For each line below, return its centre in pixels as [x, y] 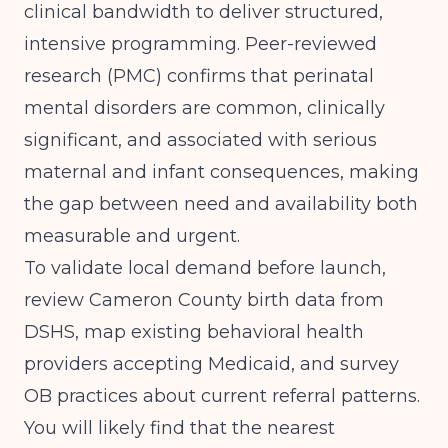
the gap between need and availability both [221, 204]
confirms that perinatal [268, 76]
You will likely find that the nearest [179, 428]
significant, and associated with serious [200, 140]
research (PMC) [93, 76]
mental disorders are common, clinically [204, 108]
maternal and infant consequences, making [221, 172]
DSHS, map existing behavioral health [194, 332]
